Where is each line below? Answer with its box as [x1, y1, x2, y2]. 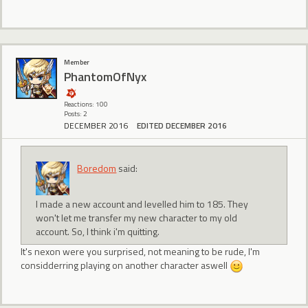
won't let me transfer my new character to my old [36, 210, 238, 225]
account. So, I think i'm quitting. [36, 224, 160, 239]
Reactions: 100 [64, 99, 108, 110]
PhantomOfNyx [64, 67, 146, 86]
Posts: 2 [64, 109, 87, 120]
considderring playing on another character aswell [21, 257, 230, 272]
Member [64, 57, 89, 68]
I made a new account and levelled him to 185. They [36, 197, 249, 212]
